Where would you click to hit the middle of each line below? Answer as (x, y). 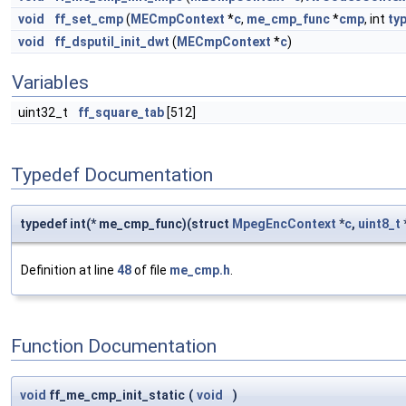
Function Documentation (114, 346)
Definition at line (69, 271)
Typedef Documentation (112, 174)
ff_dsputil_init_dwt (112, 42)
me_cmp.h (200, 271)
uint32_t (44, 112)
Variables (50, 82)
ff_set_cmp (89, 19)
